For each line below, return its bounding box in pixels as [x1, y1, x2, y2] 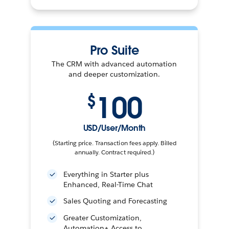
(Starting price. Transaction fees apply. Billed [52, 139, 177, 147]
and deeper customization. [68, 70, 161, 79]
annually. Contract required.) [75, 148, 154, 156]
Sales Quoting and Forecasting [63, 196, 168, 205]
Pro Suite [90, 42, 139, 58]
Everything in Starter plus [63, 170, 149, 179]
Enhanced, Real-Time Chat [63, 180, 153, 189]
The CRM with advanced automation [52, 59, 177, 68]
